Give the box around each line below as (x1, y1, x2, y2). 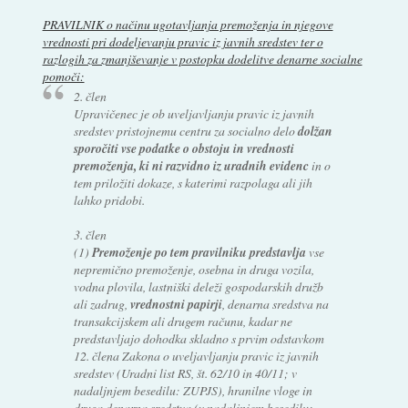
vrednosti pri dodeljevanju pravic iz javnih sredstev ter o (42, 33, 323, 51)
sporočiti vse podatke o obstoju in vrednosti (74, 138, 295, 157)
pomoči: (42, 67, 85, 86)
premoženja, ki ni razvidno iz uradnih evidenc (74, 156, 310, 174)
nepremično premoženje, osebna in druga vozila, (74, 260, 315, 278)
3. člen (74, 225, 107, 243)
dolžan (298, 121, 333, 139)
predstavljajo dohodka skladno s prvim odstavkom (74, 329, 325, 347)
